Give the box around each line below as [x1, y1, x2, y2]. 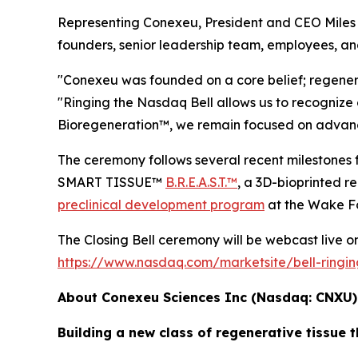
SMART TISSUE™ [58, 173, 165, 190]
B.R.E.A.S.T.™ [165, 173, 237, 190]
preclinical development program [58, 196, 265, 213]
